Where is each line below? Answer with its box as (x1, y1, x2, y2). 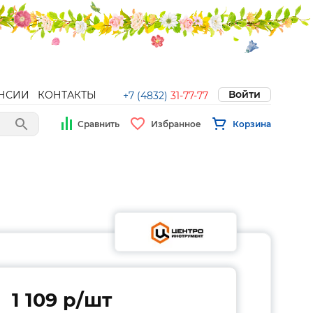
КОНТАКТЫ (38, 89, 96, 101)
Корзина (233, 118, 271, 129)
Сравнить (78, 118, 119, 129)
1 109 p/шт (11, 289, 112, 312)
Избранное (151, 118, 201, 129)
